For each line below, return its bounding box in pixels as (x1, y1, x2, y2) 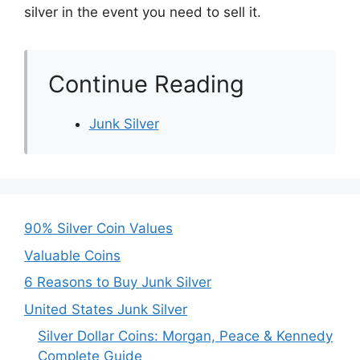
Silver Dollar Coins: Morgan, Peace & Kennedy (38, 328, 333, 344)
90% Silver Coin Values (24, 220, 173, 236)
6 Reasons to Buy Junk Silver (24, 274, 211, 290)
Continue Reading (47, 69, 244, 98)
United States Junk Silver (24, 301, 187, 317)
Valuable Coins (24, 247, 121, 264)
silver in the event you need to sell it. (24, 4, 261, 20)
